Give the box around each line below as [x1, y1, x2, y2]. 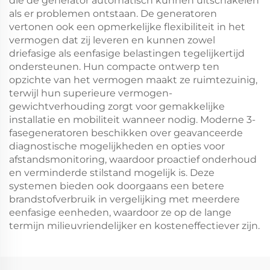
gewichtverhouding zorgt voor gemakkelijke [9, 101, 225, 112]
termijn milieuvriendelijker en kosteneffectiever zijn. [9, 220, 260, 231]
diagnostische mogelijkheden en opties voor [9, 140, 225, 152]
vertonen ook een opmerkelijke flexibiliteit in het [9, 21, 245, 33]
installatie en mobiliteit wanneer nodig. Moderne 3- [9, 114, 256, 125]
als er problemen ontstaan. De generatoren [9, 8, 217, 19]
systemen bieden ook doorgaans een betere [9, 180, 224, 192]
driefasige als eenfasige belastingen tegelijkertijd [9, 48, 245, 59]
